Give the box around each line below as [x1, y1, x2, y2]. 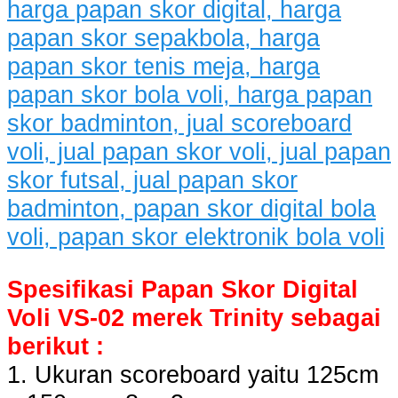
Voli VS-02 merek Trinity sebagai [7, 303, 381, 331]
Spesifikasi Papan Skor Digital [7, 275, 358, 303]
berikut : [7, 331, 104, 360]
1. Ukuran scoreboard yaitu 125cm [7, 360, 378, 388]
